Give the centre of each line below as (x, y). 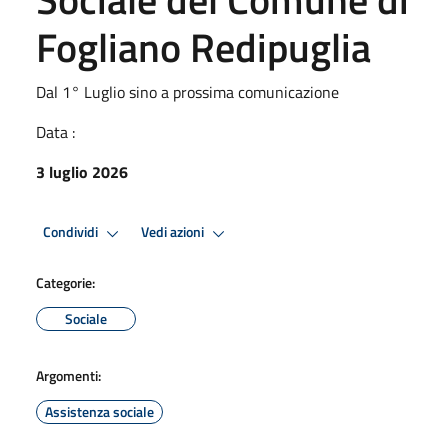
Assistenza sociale (99, 411)
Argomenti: (68, 375)
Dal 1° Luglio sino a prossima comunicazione (187, 91)
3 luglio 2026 (82, 171)
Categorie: (65, 282)
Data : (55, 131)
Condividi (72, 232)
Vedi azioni (174, 232)
